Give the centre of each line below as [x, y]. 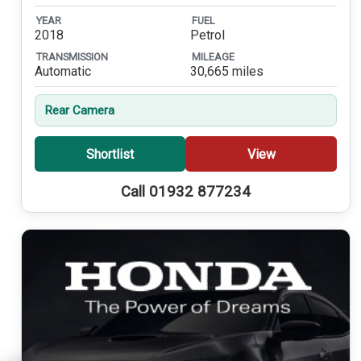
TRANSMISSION [72, 56]
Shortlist [110, 154]
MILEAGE [213, 56]
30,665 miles [226, 72]
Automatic [62, 72]
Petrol [207, 35]
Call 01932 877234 [185, 192]
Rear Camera [79, 111]
